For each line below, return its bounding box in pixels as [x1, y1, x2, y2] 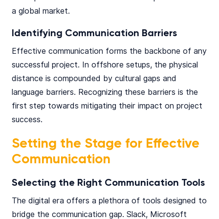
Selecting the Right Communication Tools [12, 178, 205, 188]
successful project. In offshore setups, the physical [12, 60, 198, 69]
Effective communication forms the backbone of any [12, 46, 207, 56]
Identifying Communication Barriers [12, 28, 177, 39]
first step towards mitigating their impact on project [12, 101, 202, 110]
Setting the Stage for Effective [12, 137, 199, 151]
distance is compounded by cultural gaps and [12, 74, 176, 83]
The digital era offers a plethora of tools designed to [12, 196, 207, 205]
